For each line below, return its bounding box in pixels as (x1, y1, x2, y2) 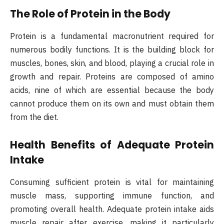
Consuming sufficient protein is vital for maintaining (10, 176, 214, 187)
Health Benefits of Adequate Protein (10, 137, 214, 152)
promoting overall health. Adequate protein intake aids (10, 203, 214, 214)
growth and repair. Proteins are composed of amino (10, 71, 214, 81)
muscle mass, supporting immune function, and (10, 190, 214, 200)
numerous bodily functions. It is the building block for (10, 44, 214, 54)
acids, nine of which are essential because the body (10, 84, 214, 95)
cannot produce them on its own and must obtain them (10, 98, 214, 108)
